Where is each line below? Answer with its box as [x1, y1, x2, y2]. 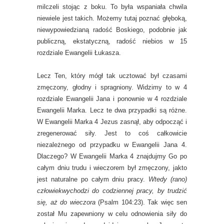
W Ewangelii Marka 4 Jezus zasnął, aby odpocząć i [37, 118, 187, 125]
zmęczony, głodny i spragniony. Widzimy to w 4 [37, 83, 187, 91]
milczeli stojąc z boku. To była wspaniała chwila [37, 3, 187, 10]
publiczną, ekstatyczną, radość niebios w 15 [37, 37, 187, 45]
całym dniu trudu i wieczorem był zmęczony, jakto [37, 164, 187, 171]
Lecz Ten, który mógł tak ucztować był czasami [37, 72, 187, 79]
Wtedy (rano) [148, 175, 187, 183]
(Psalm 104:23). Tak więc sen [98, 198, 187, 206]
